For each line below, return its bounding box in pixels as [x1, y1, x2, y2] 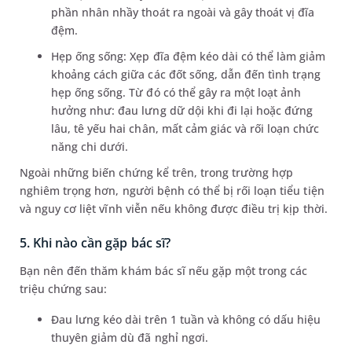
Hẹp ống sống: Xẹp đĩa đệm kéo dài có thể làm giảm [51, 49, 326, 64]
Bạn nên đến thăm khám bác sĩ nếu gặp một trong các [20, 263, 308, 279]
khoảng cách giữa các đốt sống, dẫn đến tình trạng [51, 67, 321, 82]
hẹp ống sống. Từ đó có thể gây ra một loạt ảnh [51, 85, 302, 101]
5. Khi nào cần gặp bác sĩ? [20, 234, 174, 252]
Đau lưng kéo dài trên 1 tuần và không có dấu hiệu [51, 312, 321, 328]
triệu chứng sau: [20, 281, 111, 297]
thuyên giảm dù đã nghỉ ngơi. [51, 330, 211, 346]
